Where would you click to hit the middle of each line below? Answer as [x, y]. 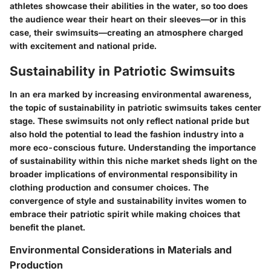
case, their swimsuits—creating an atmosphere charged [126, 33]
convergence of [43, 200]
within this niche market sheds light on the [167, 160]
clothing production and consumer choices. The [109, 187]
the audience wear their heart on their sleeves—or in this [128, 19]
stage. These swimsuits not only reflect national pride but [129, 120]
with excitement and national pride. [83, 46]
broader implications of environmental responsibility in [124, 174]
